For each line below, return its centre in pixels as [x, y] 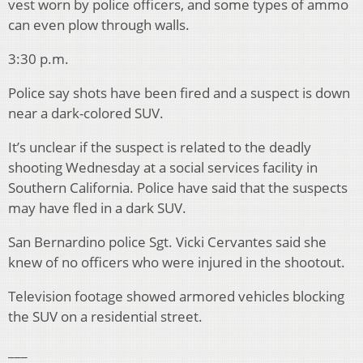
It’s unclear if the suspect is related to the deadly [160, 147]
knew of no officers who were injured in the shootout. [177, 263]
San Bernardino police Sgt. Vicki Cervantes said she [167, 242]
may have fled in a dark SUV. [97, 208]
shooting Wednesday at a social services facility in [163, 168]
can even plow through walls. [99, 25]
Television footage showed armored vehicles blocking [176, 297]
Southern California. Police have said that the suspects [178, 188]
